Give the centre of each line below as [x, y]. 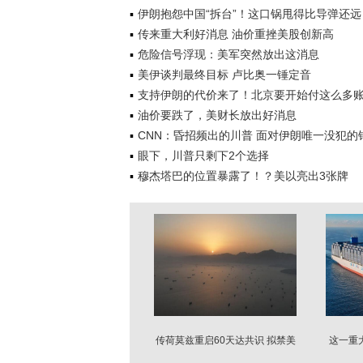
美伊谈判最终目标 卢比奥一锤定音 [224, 75]
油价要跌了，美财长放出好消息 [217, 115]
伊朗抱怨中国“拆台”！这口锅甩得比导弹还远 [250, 14]
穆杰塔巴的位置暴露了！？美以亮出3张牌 [243, 176]
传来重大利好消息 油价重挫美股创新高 [236, 34]
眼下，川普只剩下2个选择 [203, 156]
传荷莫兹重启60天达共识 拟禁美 [225, 340]
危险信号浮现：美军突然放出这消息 [228, 54]
